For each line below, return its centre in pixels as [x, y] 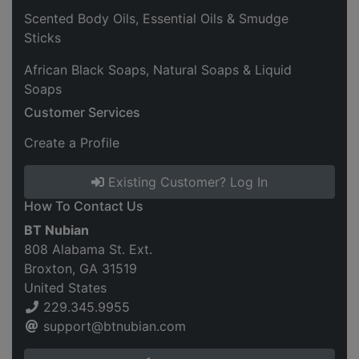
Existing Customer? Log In [186, 182]
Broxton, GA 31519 [81, 268]
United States [65, 287]
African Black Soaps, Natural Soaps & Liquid [158, 69]
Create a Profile [72, 142]
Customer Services [82, 112]
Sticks [42, 37]
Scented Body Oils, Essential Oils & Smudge [156, 18]
